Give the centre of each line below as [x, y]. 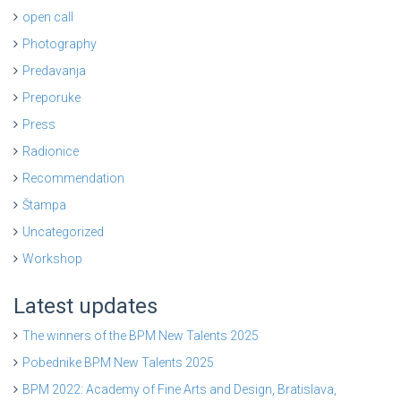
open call [48, 17]
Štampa [44, 205]
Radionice [51, 152]
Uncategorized [63, 232]
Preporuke [51, 98]
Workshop [52, 259]
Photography [60, 44]
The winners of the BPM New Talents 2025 [141, 336]
